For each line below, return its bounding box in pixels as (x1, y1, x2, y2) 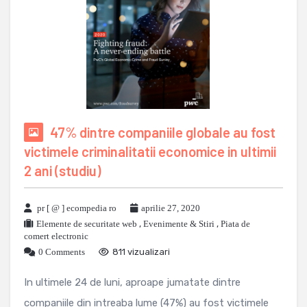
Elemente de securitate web (36, 219, 137, 230)
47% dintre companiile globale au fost (50, 124, 275, 141)
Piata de (221, 219, 250, 230)
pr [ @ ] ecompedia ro (37, 203, 116, 214)
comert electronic (24, 231, 88, 242)
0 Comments (38, 247, 85, 258)
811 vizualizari (112, 247, 170, 258)
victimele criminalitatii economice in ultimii (24, 143, 276, 160)
